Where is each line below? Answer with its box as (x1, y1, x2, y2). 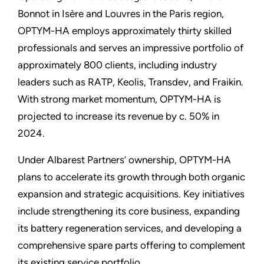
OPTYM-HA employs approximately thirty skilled (18, 25, 232, 37)
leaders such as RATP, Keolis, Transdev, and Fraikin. (18, 76, 243, 88)
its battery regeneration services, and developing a (18, 222, 242, 234)
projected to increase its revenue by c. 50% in (18, 110, 219, 122)
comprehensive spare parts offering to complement (18, 239, 245, 251)
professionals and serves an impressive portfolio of (18, 42, 243, 54)
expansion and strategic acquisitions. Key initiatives (18, 188, 245, 200)
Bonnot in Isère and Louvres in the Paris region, (18, 8, 224, 19)
